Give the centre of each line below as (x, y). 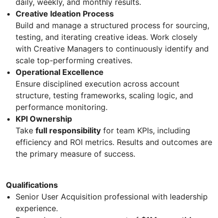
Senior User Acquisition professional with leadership (112, 196)
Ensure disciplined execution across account (98, 83)
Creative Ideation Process (65, 13)
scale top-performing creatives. (74, 60)
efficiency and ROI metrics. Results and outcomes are (114, 142)
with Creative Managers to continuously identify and (112, 48)
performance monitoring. (62, 107)
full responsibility (68, 130)
